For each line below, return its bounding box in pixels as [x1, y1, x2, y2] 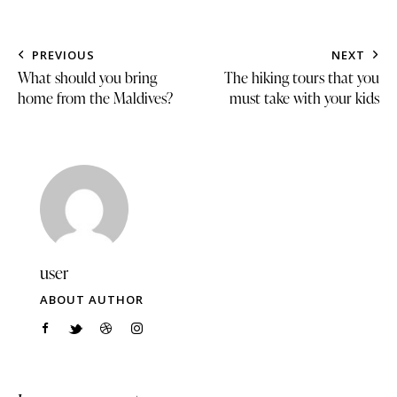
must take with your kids [230, 87, 379, 108]
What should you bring [18, 66, 157, 88]
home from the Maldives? [18, 87, 173, 108]
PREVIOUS [32, 46, 95, 63]
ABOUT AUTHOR [40, 291, 144, 307]
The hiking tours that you [224, 66, 379, 88]
